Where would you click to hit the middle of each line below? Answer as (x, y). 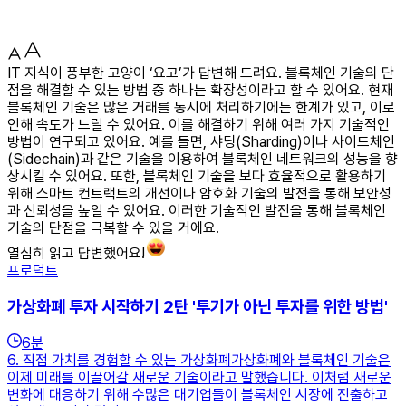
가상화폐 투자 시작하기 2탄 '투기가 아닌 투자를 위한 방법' (198, 306)
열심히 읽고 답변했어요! (76, 253)
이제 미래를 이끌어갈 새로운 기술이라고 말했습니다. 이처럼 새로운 (199, 378)
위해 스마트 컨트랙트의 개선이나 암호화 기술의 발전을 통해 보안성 (199, 193)
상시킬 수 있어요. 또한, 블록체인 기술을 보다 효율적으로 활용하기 (197, 176)
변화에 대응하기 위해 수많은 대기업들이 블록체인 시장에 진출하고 (198, 395)
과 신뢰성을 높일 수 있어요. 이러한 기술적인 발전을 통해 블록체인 (197, 210)
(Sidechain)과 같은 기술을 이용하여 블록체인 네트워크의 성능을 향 (203, 159)
